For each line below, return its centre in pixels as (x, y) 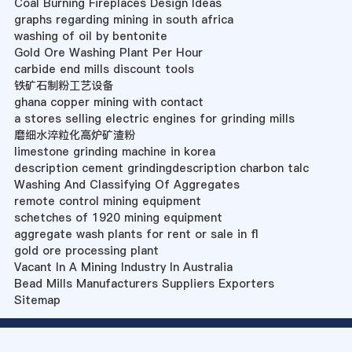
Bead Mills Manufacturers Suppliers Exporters (144, 284)
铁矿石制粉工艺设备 (63, 86)
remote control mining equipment (107, 202)
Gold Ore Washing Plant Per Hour (108, 53)
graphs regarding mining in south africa (123, 20)
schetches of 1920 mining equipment (118, 218)
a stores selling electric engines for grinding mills (154, 119)
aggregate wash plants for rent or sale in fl (136, 235)
